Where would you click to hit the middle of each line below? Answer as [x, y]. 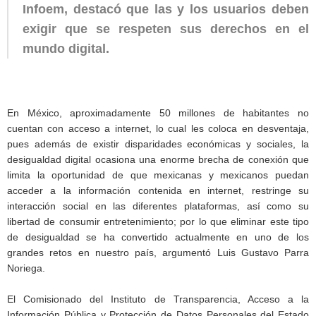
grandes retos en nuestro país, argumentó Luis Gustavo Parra [158, 252]
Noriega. [26, 268]
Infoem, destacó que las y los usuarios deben [166, 9]
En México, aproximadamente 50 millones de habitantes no [158, 113]
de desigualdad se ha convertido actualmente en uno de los [158, 237]
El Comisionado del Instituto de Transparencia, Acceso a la [158, 299]
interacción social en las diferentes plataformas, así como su [158, 206]
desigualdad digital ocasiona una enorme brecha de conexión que [158, 159]
